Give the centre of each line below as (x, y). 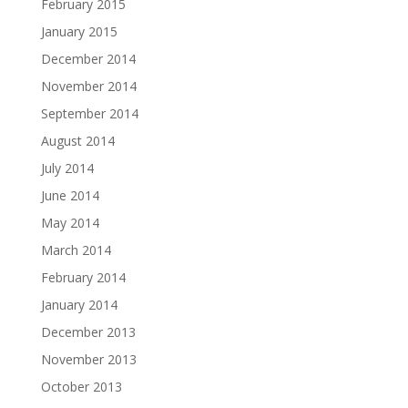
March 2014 (76, 250)
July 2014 (67, 168)
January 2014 (79, 305)
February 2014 (83, 277)
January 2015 (79, 31)
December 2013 (88, 332)
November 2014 (88, 86)
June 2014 (70, 195)
